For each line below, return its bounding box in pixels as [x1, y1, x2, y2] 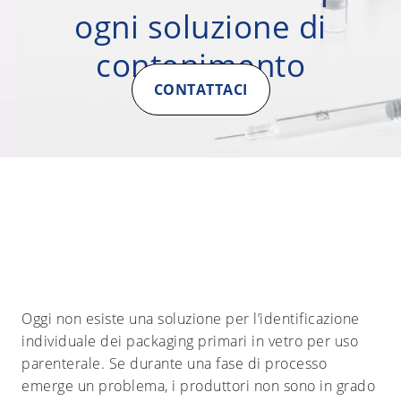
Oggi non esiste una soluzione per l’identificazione [21, 309, 360, 328]
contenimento [96, 44, 305, 86]
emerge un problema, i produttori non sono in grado [21, 376, 375, 396]
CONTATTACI [153, 80, 248, 99]
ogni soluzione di [74, 5, 327, 47]
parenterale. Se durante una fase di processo [21, 354, 327, 373]
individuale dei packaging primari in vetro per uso [21, 331, 358, 351]
